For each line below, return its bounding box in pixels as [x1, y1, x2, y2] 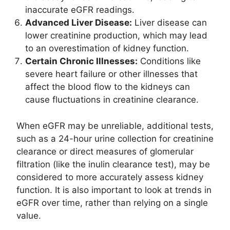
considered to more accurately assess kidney [16, 171, 203, 182]
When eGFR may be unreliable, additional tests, [16, 120, 214, 131]
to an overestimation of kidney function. [25, 43, 189, 54]
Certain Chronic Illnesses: [25, 56, 138, 67]
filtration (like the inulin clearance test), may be [16, 159, 210, 169]
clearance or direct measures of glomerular [16, 146, 194, 157]
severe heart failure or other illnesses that [25, 69, 198, 80]
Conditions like [138, 56, 201, 67]
